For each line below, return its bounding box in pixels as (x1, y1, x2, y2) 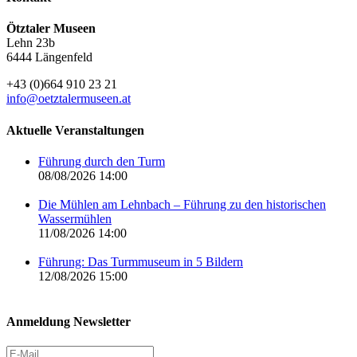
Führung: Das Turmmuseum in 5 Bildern (38, 254, 243, 269)
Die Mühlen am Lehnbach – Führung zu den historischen (38, 197, 326, 211)
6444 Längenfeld (6, 50, 92, 65)
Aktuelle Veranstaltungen (6, 123, 144, 137)
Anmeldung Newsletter (6, 315, 131, 329)
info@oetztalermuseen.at (6, 92, 131, 106)
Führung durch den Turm (38, 154, 165, 168)
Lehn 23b (6, 36, 55, 50)
